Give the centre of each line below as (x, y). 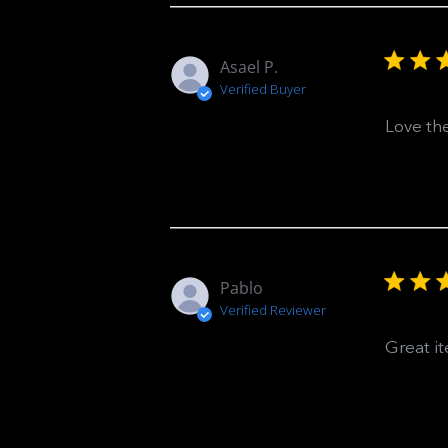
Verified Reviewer (272, 310)
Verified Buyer (262, 89)
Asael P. (248, 67)
